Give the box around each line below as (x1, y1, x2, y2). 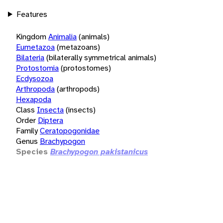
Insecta (37, 104, 64, 115)
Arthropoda (16, 83, 55, 94)
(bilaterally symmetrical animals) (46, 52, 156, 63)
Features (16, 8, 47, 19)
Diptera (38, 114, 63, 125)
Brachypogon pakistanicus (50, 146, 148, 157)
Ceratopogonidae (40, 125, 100, 136)
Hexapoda (16, 94, 51, 105)
